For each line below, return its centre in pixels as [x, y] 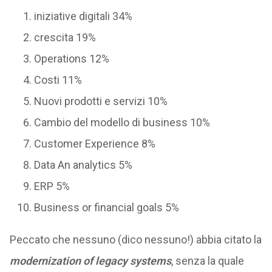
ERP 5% [52, 186]
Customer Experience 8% [94, 144]
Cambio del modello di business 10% [122, 122]
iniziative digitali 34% [83, 16]
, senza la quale [207, 261]
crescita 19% [65, 37]
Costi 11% [58, 80]
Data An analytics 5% [83, 165]
